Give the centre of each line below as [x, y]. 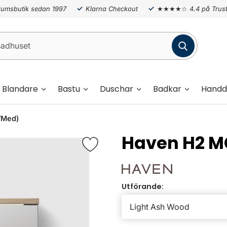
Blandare [20, 89]
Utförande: [143, 187]
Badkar [167, 89]
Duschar [117, 89]
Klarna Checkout [111, 9]
